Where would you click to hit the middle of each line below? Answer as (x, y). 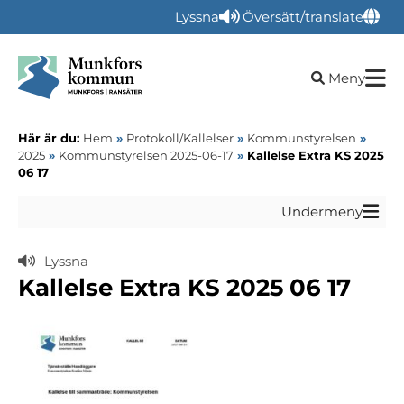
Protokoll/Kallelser (180, 138)
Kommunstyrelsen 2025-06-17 (146, 155)
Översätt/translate (303, 17)
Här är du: (50, 138)
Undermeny (322, 211)
